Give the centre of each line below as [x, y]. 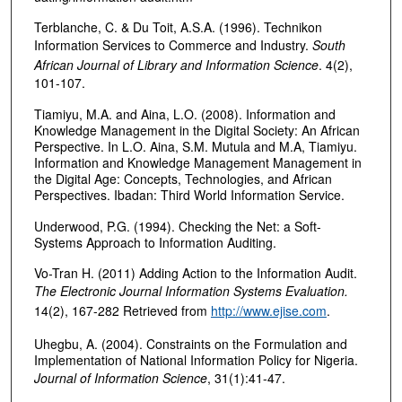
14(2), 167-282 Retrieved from [122, 311]
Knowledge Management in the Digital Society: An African [197, 130]
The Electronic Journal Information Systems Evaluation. [191, 291]
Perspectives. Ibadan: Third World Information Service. [189, 194]
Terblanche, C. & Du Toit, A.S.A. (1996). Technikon [178, 27]
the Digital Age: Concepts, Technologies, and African [183, 178]
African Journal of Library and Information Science [176, 65]
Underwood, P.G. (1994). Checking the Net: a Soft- [177, 226]
